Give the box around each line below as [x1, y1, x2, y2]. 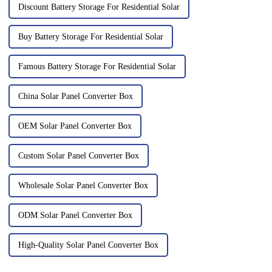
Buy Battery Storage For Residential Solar [18, 32, 163, 42]
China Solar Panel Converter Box [18, 92, 133, 101]
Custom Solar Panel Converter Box [18, 151, 139, 161]
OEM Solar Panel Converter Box [18, 121, 132, 131]
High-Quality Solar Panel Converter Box [18, 240, 158, 250]
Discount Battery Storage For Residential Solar [18, 2, 180, 12]
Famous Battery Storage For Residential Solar [18, 62, 176, 72]
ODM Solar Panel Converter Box [18, 211, 132, 220]
